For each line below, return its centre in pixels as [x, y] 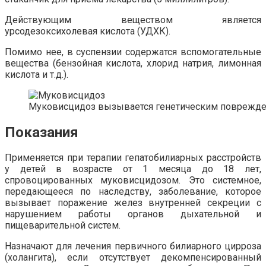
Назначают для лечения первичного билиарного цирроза [133, 246]
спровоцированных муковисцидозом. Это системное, [133, 180]
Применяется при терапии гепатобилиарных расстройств [133, 158]
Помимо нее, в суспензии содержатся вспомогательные [133, 52]
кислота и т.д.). [37, 74]
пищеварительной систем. [63, 226]
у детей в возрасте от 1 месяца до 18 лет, [133, 169]
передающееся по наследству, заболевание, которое [133, 192]
